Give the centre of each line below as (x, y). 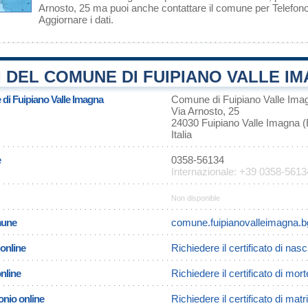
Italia (181, 134)
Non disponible (196, 198)
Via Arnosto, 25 (205, 111)
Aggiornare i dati (75, 20)
